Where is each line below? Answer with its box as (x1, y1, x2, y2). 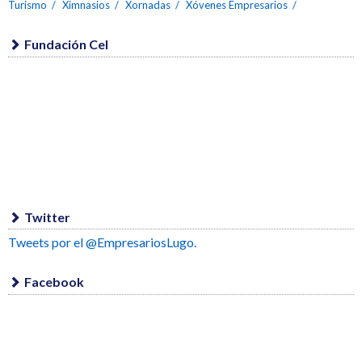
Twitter (24, 208, 70, 225)
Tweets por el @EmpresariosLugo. (8, 234, 196, 250)
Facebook (24, 274, 84, 290)
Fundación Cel (24, 36, 108, 52)
